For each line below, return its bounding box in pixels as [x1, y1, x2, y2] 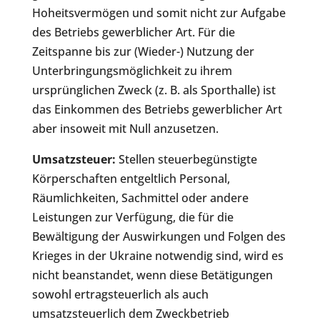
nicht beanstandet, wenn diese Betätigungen [31, 267, 273, 284]
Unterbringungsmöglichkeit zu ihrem [31, 63, 232, 79]
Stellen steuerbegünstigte [115, 151, 257, 168]
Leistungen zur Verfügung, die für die [31, 209, 234, 226]
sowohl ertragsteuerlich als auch [31, 286, 209, 303]
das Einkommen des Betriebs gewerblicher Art [31, 101, 282, 118]
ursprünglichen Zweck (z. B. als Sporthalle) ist [31, 82, 276, 99]
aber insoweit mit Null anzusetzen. [31, 121, 219, 137]
